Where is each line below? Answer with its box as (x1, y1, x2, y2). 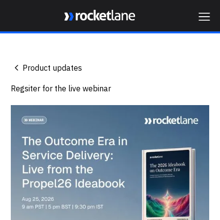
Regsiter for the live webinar (11, 83, 111, 93)
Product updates (23, 63, 82, 73)
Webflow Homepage (64, 24, 138, 34)
